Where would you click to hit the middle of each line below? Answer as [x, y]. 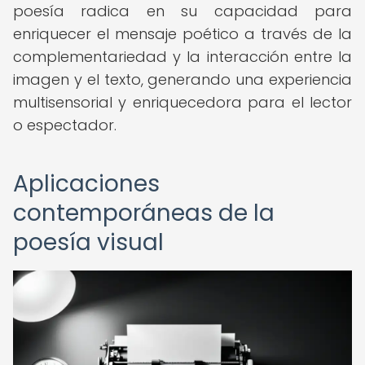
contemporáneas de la [144, 213]
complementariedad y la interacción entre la [182, 57]
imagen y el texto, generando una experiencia [182, 79]
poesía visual [88, 242]
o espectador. [65, 125]
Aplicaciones [86, 184]
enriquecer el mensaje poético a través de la [182, 34]
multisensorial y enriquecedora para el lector [182, 102]
